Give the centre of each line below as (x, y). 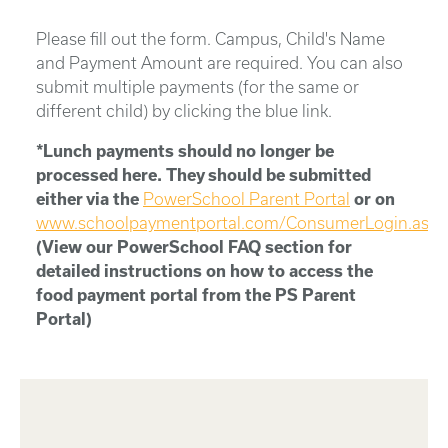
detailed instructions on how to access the (204, 271)
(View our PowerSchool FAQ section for (194, 247)
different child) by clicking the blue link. (184, 111)
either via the (89, 199)
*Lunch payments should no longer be (185, 151)
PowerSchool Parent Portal (246, 199)
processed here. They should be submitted (203, 175)
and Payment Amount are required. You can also (219, 63)
